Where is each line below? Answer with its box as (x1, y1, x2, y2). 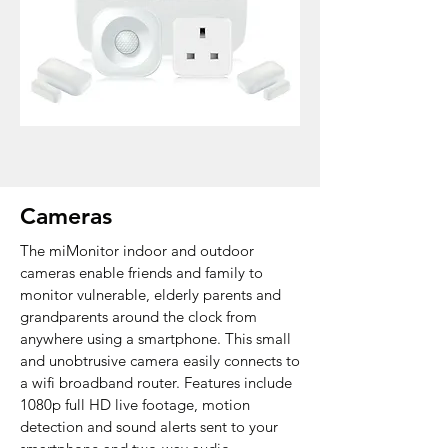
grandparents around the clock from (20, 307, 257, 326)
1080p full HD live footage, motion (20, 395, 250, 414)
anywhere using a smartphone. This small (20, 329, 291, 348)
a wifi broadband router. (20, 373, 184, 392)
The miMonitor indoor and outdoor (20, 241, 254, 260)
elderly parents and (150, 285, 281, 304)
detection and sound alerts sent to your (20, 417, 278, 436)
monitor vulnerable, (20, 285, 150, 304)
